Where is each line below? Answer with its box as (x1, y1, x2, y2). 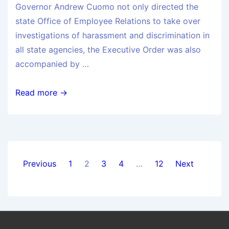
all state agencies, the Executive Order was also (15, 44, 201, 55)
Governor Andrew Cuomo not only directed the (15, 2, 198, 12)
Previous (23, 158, 56, 169)
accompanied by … (15, 59, 89, 70)
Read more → (15, 87, 67, 98)
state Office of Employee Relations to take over (15, 16, 200, 27)
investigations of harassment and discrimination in (15, 30, 210, 41)
